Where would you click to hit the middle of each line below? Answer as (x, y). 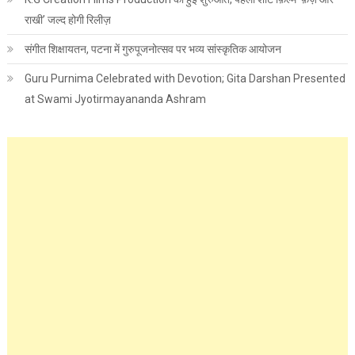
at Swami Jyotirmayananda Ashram (115, 99)
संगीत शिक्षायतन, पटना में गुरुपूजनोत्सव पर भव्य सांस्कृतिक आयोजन (153, 49)
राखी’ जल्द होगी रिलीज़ (67, 19)
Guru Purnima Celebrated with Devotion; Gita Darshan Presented (185, 78)
